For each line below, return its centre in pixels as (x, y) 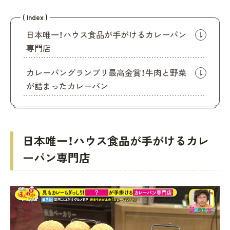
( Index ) (35, 17)
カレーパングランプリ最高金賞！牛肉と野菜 (106, 73)
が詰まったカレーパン (67, 86)
